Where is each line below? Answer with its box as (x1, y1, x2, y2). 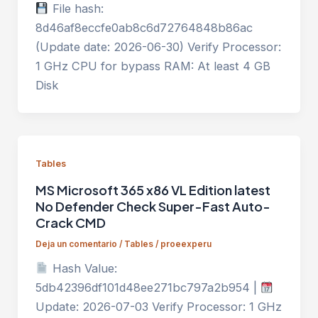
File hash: (48, 1, 104, 16)
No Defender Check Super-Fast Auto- (35, 198, 270, 215)
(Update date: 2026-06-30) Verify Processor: (35, 40, 281, 55)
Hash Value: (48, 261, 117, 275)
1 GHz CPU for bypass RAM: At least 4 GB (35, 59, 270, 74)
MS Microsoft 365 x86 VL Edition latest (35, 182, 270, 199)
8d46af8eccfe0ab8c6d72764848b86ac (35, 21, 253, 35)
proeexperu (160, 239, 212, 250)
